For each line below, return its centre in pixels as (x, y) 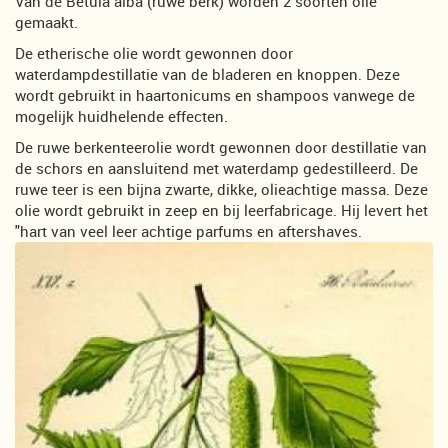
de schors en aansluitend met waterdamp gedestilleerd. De (216, 167)
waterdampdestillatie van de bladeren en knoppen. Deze (207, 73)
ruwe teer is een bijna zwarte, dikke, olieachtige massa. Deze (221, 188)
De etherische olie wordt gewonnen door (154, 52)
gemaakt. (46, 21)
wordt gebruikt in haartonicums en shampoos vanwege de (215, 94)
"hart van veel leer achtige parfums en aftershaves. (188, 230)
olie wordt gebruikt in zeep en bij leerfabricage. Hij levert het (221, 209)
